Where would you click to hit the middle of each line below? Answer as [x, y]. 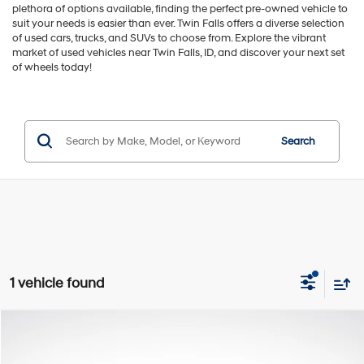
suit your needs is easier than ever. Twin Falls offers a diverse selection [178, 23]
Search [298, 141]
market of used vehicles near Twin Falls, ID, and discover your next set [178, 52]
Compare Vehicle [80, 331]
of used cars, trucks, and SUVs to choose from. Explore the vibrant [169, 38]
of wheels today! [52, 67]
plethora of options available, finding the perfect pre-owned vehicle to [180, 9]
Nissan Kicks [80, 339]
